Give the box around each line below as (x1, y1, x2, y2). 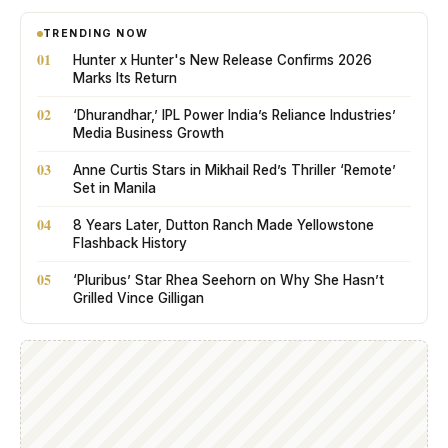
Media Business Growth (73, 125, 224, 141)
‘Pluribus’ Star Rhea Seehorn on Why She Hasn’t (73, 272, 384, 288)
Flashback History (73, 235, 187, 251)
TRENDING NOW (43, 27, 149, 40)
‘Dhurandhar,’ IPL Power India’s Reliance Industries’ (73, 107, 396, 123)
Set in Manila (73, 180, 156, 196)
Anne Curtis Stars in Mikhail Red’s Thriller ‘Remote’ (73, 162, 396, 178)
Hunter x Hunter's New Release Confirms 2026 (73, 52, 372, 68)
